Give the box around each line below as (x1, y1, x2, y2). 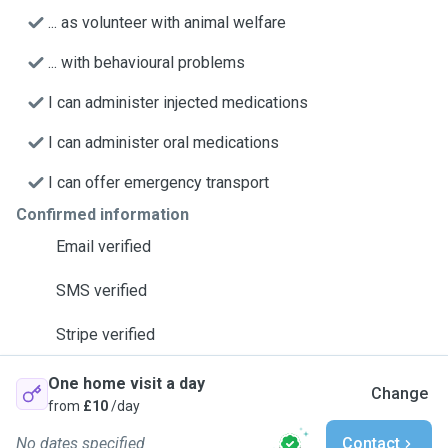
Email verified (56, 237, 151, 256)
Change (371, 384, 428, 403)
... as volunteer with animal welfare (48, 13, 286, 32)
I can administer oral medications (48, 133, 279, 152)
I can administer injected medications (48, 93, 308, 112)
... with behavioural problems (48, 53, 245, 72)
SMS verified (56, 281, 147, 300)
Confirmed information (16, 205, 189, 224)
